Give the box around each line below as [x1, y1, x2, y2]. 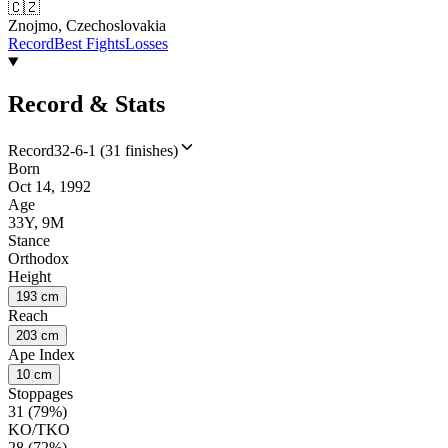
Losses [125, 35, 168, 53]
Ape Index [8, 346, 75, 364]
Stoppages [8, 385, 73, 403]
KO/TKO [8, 421, 70, 439]
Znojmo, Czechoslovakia [8, 17, 166, 35]
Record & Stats [8, 91, 165, 118]
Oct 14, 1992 [8, 178, 91, 196]
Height [8, 268, 51, 286]
